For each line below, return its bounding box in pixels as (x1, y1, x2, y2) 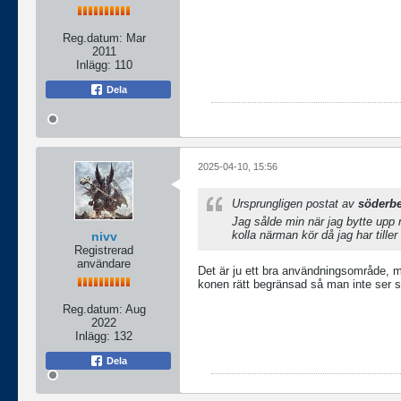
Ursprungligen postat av (232, 197, 358, 211)
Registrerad (74, 243, 133, 258)
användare (77, 257, 131, 271)
